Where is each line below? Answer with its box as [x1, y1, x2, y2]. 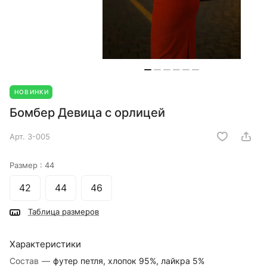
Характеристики [10, 238, 81, 250]
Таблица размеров [28, 207, 99, 217]
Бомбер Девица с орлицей [10, 105, 165, 120]
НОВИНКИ [14, 88, 49, 96]
